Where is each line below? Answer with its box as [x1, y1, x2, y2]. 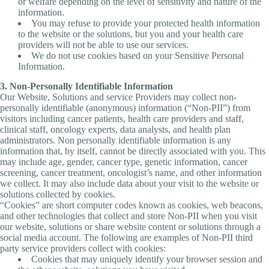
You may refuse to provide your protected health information [31, 17, 260, 28]
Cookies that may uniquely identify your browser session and [31, 253, 262, 264]
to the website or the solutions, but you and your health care [18, 28, 243, 39]
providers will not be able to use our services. [18, 39, 189, 50]
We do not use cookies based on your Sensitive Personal [31, 50, 244, 61]
